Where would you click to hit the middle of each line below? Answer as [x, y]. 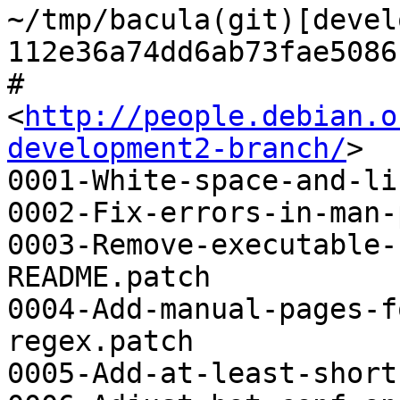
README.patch [109, 277]
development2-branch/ [177, 149]
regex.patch [100, 342]
